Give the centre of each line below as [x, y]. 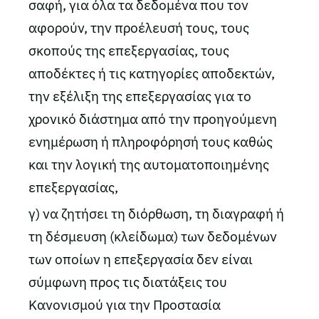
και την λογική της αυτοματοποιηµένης [149, 164]
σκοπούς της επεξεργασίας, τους [129, 51]
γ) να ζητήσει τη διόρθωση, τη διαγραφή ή [156, 214]
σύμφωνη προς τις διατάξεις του [128, 282]
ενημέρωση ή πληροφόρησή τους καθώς [151, 142]
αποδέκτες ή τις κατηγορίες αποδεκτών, [152, 73]
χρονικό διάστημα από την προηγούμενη [153, 119]
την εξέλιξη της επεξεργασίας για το [140, 96]
